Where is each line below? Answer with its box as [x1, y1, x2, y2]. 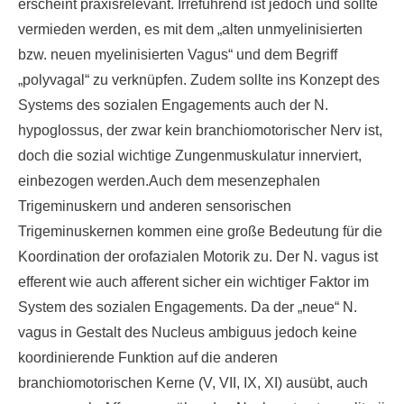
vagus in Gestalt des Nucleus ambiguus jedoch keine [18, 325, 357, 340]
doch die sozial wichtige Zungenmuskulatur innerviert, [18, 148, 362, 163]
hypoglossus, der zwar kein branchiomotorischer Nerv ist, [18, 123, 382, 138]
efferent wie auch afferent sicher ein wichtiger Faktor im [18, 274, 369, 289]
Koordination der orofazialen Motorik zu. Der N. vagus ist [18, 249, 378, 264]
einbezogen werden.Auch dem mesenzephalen [18, 173, 320, 188]
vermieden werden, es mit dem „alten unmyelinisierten [18, 22, 363, 37]
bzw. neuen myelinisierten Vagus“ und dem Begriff [18, 47, 337, 62]
